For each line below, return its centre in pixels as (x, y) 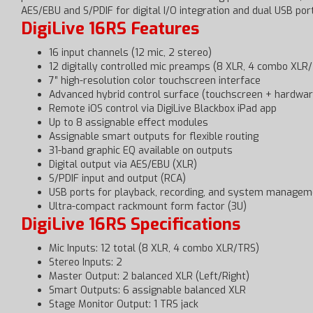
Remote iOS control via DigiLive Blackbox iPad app (163, 108)
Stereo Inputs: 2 (86, 262)
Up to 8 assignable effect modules (129, 122)
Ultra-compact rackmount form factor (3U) (148, 206)
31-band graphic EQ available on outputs (141, 150)
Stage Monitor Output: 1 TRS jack (124, 304)
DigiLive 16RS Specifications (131, 224)
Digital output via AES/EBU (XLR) (123, 164)
